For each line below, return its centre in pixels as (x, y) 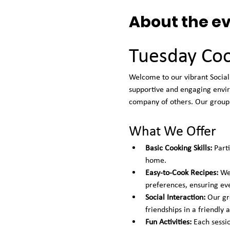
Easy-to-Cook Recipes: (181, 172)
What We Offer (172, 131)
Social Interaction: (175, 197)
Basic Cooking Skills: (178, 148)
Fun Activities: (168, 222)
